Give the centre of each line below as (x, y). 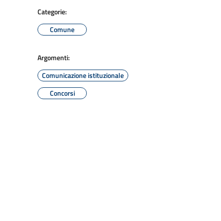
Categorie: (52, 12)
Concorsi (62, 93)
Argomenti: (54, 57)
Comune (62, 29)
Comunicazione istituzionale (83, 75)
